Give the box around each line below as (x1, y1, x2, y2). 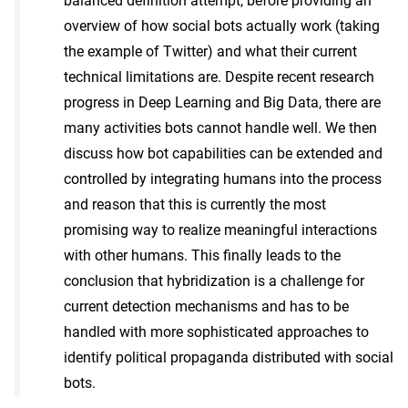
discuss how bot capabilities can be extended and (64, 144, 382, 162)
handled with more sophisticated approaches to (64, 322, 369, 341)
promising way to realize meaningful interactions (64, 220, 377, 239)
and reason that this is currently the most (64, 195, 326, 213)
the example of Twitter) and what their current (64, 42, 357, 60)
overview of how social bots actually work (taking (64, 16, 380, 35)
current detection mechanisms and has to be (64, 297, 349, 315)
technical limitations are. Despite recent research (64, 67, 374, 86)
